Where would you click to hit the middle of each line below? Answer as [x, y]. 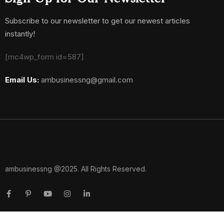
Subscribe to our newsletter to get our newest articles [97, 20]
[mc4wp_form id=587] [44, 56]
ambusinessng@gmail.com [87, 79]
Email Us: [22, 79]
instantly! [20, 33]
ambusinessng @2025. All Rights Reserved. [76, 168]
